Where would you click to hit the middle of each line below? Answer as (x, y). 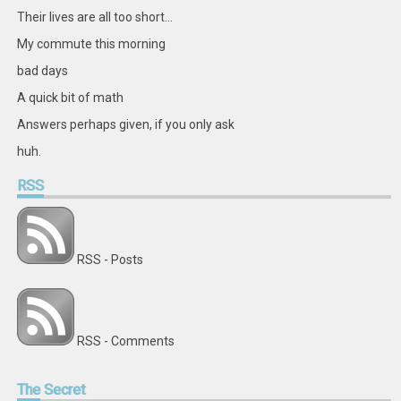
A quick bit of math (71, 98)
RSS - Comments (126, 341)
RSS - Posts (111, 260)
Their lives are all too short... (95, 17)
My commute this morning (92, 44)
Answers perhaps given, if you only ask (126, 124)
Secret (63, 390)
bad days (43, 71)
